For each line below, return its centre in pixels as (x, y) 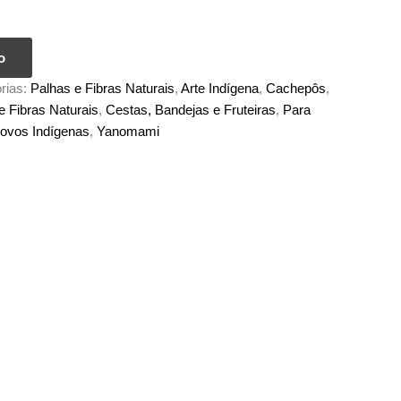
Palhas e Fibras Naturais (102, 89)
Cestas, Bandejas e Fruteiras (191, 110)
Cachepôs (296, 89)
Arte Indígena (220, 89)
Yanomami (128, 132)
